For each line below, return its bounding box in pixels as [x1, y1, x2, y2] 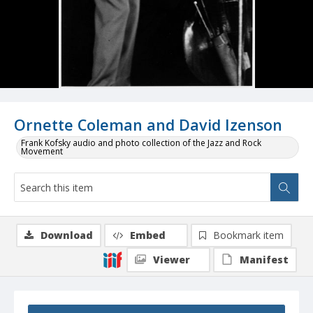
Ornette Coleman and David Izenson [14, 115, 282, 136]
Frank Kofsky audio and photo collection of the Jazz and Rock [21, 137, 261, 150]
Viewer [153, 253, 190, 267]
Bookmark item [213, 228, 284, 242]
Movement [21, 145, 63, 158]
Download [41, 228, 93, 242]
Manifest [240, 253, 289, 267]
